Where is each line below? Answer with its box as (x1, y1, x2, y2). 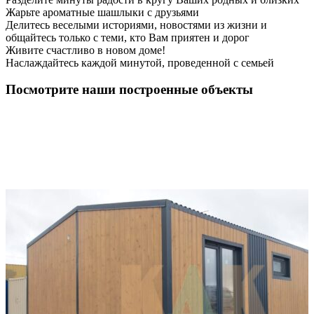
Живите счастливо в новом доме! (6, 43, 165, 56)
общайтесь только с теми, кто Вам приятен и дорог (6, 31, 250, 43)
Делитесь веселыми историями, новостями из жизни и (6, 18, 267, 31)
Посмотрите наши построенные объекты (6, 82, 253, 97)
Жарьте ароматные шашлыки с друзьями (6, 6, 199, 18)
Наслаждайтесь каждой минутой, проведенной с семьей (6, 56, 274, 69)
